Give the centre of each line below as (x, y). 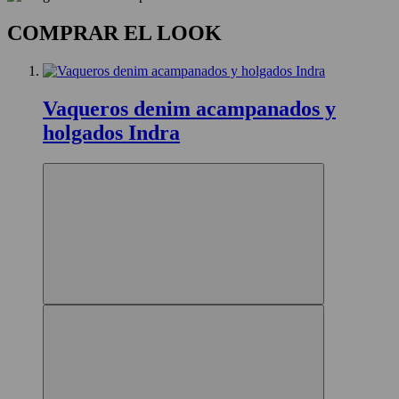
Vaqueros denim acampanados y (189, 109)
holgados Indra (111, 133)
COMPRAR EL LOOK (114, 33)
